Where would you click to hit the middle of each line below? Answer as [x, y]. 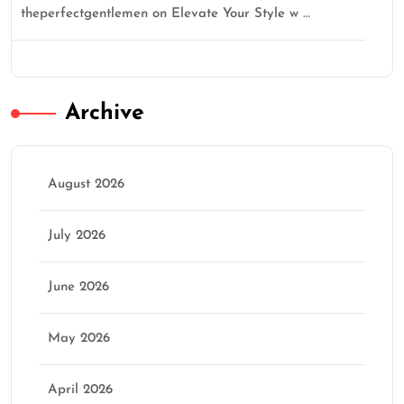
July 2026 [77, 235]
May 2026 [79, 338]
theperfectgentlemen [84, 14]
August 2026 [86, 184]
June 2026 [78, 287]
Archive [105, 113]
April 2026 [80, 390]
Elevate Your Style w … [241, 14]
